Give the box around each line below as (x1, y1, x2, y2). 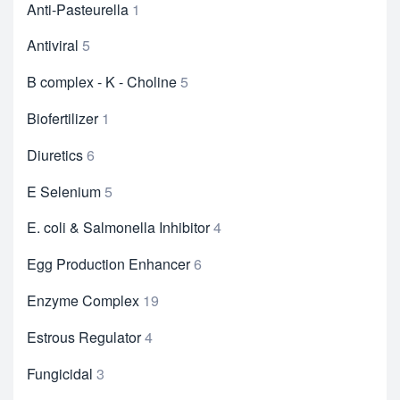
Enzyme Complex (27, 289, 139, 311)
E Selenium (27, 180, 101, 202)
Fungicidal (27, 362, 93, 384)
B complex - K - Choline (27, 71, 177, 93)
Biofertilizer (27, 108, 98, 129)
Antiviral (27, 35, 79, 56)
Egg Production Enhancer (27, 254, 190, 275)
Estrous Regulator (27, 326, 141, 347)
